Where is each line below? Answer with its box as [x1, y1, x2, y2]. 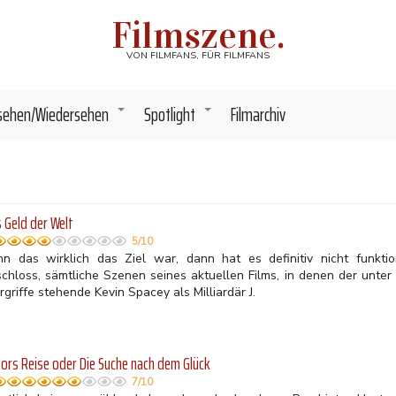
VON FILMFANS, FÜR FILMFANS [126, 49, 270, 62]
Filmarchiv [231, 100, 286, 129]
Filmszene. [111, 12, 285, 57]
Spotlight [144, 100, 195, 129]
